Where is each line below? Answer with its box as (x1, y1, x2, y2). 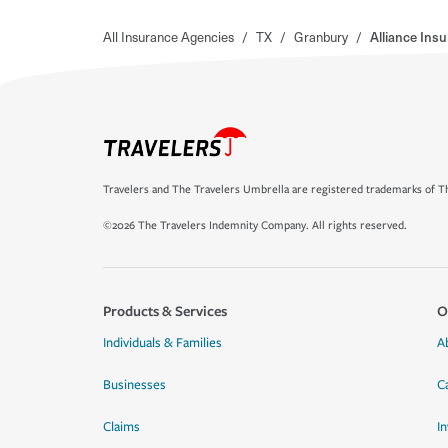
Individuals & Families (103, 335, 222, 351)
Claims (103, 419, 140, 435)
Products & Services (103, 301, 227, 320)
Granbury (294, 27, 348, 47)
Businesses (103, 377, 166, 393)
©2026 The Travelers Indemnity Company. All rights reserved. (103, 219, 407, 232)
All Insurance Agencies (103, 27, 234, 47)
